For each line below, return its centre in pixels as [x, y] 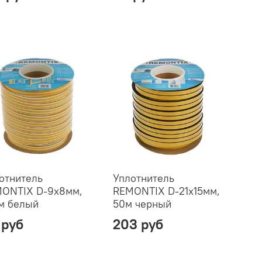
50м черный [142, 204]
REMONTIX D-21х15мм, [166, 191]
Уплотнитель [143, 178]
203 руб [138, 224]
